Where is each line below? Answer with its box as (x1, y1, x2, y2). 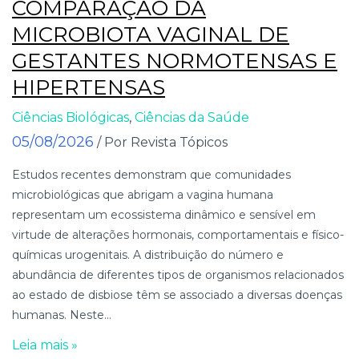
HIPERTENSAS (12, 74, 165, 100)
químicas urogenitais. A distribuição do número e (12, 247, 284, 262)
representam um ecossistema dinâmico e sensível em (12, 207, 316, 222)
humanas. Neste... (12, 307, 111, 322)
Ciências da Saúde (135, 109, 249, 125)
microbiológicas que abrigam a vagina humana (12, 187, 273, 202)
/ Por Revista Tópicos (97, 134, 228, 150)
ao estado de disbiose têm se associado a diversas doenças (12, 287, 342, 302)
